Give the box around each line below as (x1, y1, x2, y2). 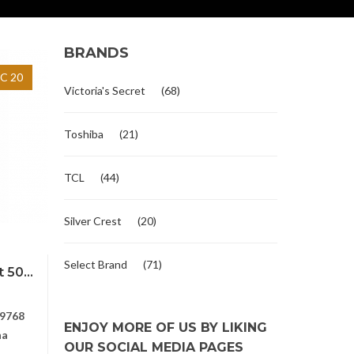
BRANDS (64, 44, 129, 62)
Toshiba (64, 127, 104, 141)
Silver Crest (64, 214, 122, 228)
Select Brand (64, 258, 127, 271)
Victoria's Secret (64, 84, 145, 97)
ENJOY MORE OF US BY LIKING (64, 320, 267, 335)
